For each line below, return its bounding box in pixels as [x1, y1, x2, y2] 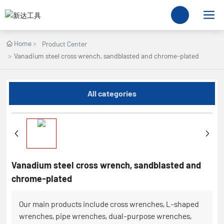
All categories [87, 88, 136, 98]
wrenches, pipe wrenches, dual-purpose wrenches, [19, 211, 192, 220]
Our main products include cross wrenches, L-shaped [19, 199, 199, 208]
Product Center [42, 39, 87, 48]
